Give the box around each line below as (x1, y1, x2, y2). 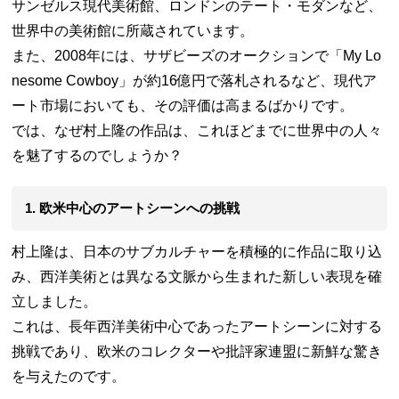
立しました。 (12, 293, 98, 309)
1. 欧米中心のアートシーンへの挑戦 (25, 199, 240, 216)
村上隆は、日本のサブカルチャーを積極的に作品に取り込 (12, 243, 383, 259)
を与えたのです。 (12, 368, 126, 384)
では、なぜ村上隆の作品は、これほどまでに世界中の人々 (12, 122, 383, 138)
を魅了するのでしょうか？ (12, 147, 183, 163)
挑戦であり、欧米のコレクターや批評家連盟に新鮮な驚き (12, 343, 383, 359)
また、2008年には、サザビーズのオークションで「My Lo (12, 47, 382, 63)
